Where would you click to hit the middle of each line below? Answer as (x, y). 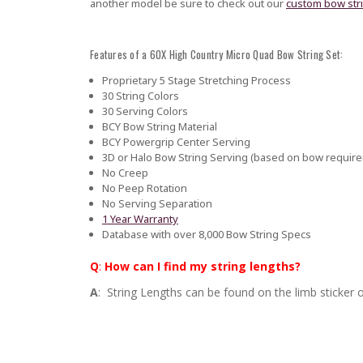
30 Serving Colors (145, 111)
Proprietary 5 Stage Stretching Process (196, 80)
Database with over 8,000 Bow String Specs (206, 234)
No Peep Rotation (144, 188)
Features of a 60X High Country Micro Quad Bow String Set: (217, 54)
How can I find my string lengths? (203, 267)
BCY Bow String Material (159, 126)
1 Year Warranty (140, 218)
